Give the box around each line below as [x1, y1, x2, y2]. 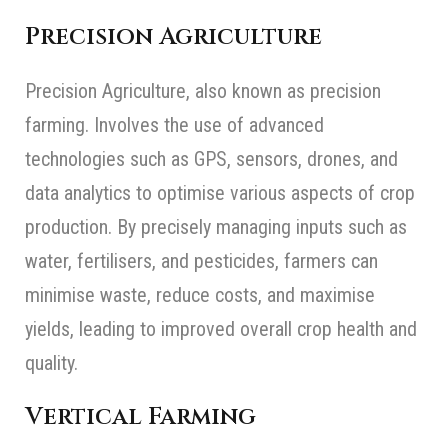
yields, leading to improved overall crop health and [25, 317, 417, 342]
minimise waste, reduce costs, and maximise [25, 283, 375, 308]
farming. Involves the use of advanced [25, 113, 324, 138]
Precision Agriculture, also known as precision [25, 79, 381, 104]
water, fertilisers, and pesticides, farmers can [25, 249, 378, 274]
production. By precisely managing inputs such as [25, 215, 407, 240]
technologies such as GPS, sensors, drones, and [25, 147, 398, 172]
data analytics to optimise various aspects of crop [25, 181, 415, 206]
